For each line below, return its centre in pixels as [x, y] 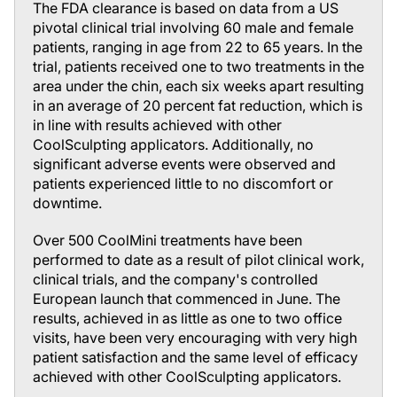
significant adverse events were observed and [184, 164]
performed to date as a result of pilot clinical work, [198, 260]
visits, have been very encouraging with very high [195, 338]
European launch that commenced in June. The [187, 299]
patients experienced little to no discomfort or [183, 183]
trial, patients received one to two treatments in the [198, 66]
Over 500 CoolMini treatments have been [167, 240]
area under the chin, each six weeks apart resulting [198, 86]
